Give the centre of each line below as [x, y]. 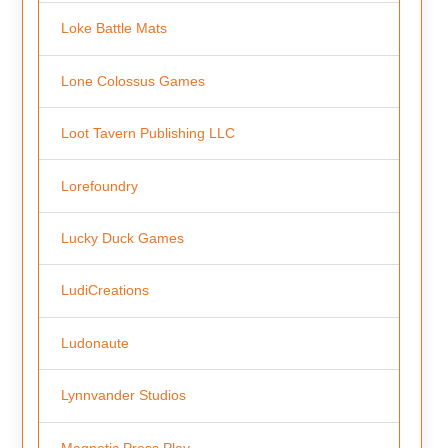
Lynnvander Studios [123, 395]
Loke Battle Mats [113, 28]
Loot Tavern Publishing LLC [147, 133]
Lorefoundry [99, 185]
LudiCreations [104, 290]
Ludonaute [94, 342]
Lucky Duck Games [122, 238]
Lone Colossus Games [132, 80]
